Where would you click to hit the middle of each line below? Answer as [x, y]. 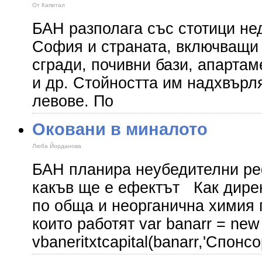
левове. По [73, 101]
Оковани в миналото [120, 129]
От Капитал [49, 5]
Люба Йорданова [57, 146]
